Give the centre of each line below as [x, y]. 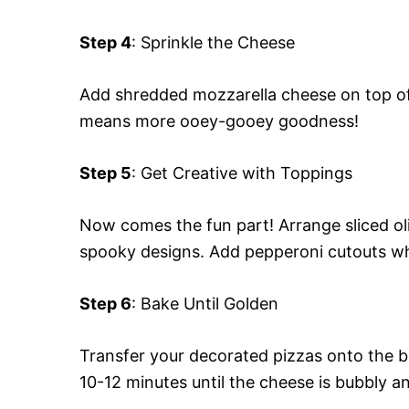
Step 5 [105, 173]
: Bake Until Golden [205, 303]
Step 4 [105, 42]
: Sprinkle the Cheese [213, 42]
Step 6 [105, 303]
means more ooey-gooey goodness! [219, 121]
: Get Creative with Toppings [242, 173]
